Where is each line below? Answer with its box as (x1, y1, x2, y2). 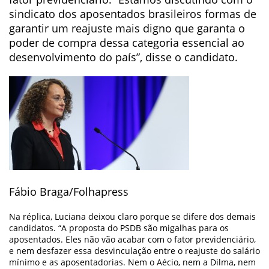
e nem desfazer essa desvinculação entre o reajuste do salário (9, 245, 260, 256)
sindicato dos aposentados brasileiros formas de (9, 7, 256, 21)
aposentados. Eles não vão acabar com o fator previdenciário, (9, 234, 256, 245)
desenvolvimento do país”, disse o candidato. (9, 50, 238, 64)
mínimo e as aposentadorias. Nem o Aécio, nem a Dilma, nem (9, 256, 256, 268)
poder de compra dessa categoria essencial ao (9, 35, 244, 50)
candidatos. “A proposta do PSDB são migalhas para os (9, 222, 229, 234)
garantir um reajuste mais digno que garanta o (9, 21, 245, 35)
